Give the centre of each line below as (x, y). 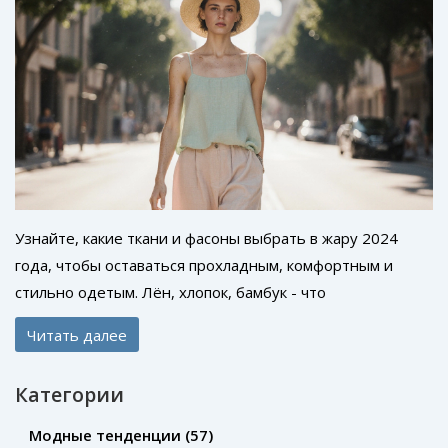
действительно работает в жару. (134, 319)
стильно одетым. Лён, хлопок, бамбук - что (170, 292)
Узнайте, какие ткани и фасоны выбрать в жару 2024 (206, 238)
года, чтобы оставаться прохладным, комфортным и (204, 265)
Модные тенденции (107, 435)
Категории (69, 395)
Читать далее (77, 334)
